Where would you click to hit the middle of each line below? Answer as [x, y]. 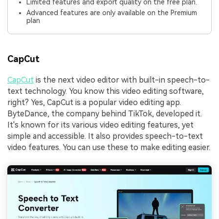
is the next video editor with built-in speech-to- [122, 80]
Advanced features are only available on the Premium [112, 13]
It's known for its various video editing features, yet [100, 125]
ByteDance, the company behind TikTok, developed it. [105, 113]
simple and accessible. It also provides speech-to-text [105, 136]
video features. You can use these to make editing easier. [109, 147]
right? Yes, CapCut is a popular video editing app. [94, 102]
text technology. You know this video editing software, [106, 91]
